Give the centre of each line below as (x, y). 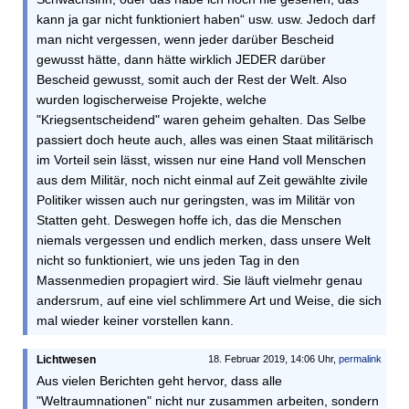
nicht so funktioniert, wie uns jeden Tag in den (168, 260)
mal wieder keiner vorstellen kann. (135, 320)
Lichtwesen (66, 360)
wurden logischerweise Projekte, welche (152, 100)
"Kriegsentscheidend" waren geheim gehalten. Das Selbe (201, 120)
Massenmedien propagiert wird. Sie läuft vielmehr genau (199, 280)
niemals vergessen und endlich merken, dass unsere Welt (204, 240)
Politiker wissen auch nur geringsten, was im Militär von (196, 200)
